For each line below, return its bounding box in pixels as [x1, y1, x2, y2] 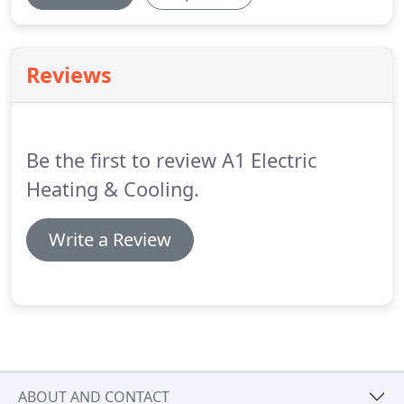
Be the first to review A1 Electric [26, 147, 317, 173]
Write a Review [49, 227, 171, 252]
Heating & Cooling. [26, 176, 199, 202]
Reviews [26, 60, 112, 89]
